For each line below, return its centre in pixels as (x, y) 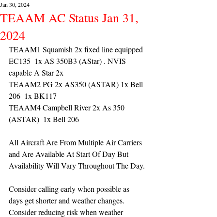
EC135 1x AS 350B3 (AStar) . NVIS (68, 61)
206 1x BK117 (33, 96)
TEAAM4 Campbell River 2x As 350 (68, 107)
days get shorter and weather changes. (68, 200)
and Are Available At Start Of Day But (70, 154)
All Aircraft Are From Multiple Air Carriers (76, 142)
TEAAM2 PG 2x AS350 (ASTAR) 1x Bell (77, 84)
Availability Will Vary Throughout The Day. (77, 165)
